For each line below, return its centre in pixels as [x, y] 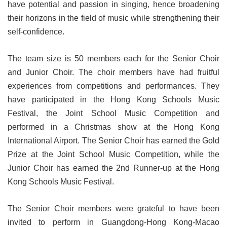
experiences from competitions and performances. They [113, 86]
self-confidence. [37, 32]
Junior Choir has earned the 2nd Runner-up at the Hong [113, 168]
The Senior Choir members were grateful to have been [113, 209]
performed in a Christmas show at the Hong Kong [113, 127]
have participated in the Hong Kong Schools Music [113, 100]
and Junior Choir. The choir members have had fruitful [113, 72]
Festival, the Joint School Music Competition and [113, 113]
